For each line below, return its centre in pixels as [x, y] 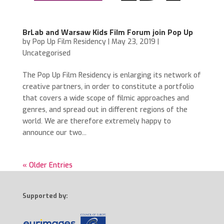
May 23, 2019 [133, 41]
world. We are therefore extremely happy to [96, 121]
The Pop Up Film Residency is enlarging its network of [111, 75]
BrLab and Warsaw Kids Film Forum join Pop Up [107, 32]
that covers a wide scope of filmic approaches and [105, 98]
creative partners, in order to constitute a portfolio [108, 86]
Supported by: [45, 195]
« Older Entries [47, 165]
